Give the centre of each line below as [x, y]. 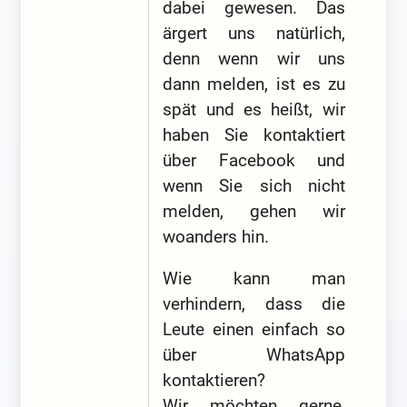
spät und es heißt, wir [254, 110]
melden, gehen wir [254, 212]
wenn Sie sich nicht [254, 186]
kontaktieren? [214, 380]
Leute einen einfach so [254, 329]
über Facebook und [254, 161]
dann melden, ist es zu [254, 84]
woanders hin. [216, 237]
